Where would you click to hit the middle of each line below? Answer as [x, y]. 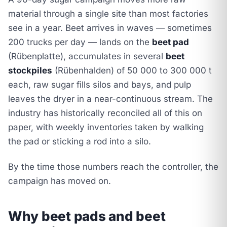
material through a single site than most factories [108, 14]
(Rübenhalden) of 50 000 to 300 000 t [132, 70]
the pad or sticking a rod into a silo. [80, 141]
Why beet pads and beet [87, 216]
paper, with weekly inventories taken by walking [106, 127]
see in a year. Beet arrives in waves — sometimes [110, 28]
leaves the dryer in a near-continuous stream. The [110, 99]
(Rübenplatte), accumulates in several [87, 56]
